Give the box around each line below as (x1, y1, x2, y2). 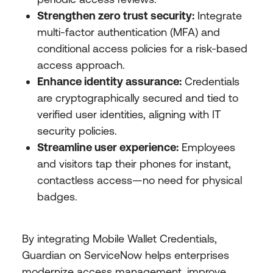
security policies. (37, 124, 117, 138)
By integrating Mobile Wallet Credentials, (22, 232, 217, 245)
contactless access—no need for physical (37, 174, 242, 187)
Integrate (194, 9, 242, 23)
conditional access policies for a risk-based (37, 42, 247, 55)
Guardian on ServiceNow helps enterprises (22, 248, 229, 261)
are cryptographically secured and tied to (37, 91, 238, 105)
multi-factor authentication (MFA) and (37, 26, 220, 39)
